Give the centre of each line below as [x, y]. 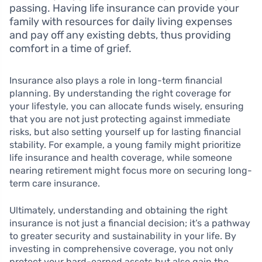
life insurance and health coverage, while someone [121, 158]
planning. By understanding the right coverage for [120, 94]
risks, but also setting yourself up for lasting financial [125, 132]
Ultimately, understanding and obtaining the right [118, 211]
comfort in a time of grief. [70, 49]
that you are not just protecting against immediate [120, 119]
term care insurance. [55, 184]
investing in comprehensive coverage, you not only [121, 249]
